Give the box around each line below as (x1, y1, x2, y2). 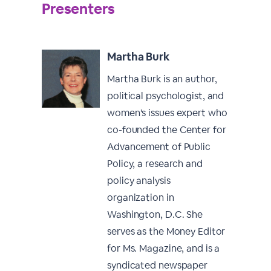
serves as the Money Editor (107, 225, 226, 238)
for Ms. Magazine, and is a (107, 242, 220, 255)
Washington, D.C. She (107, 208, 203, 221)
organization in (107, 191, 174, 204)
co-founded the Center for (107, 123, 226, 136)
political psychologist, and (107, 90, 224, 102)
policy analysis (107, 174, 171, 187)
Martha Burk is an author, (107, 73, 217, 85)
